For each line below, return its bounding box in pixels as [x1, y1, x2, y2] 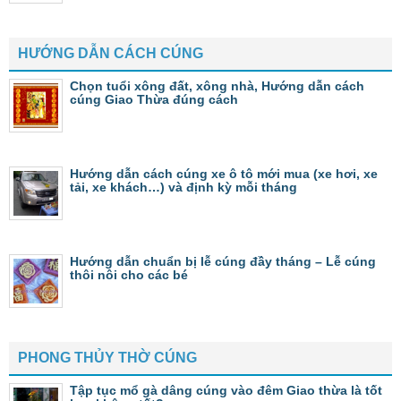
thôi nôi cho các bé [70, 267, 188, 282]
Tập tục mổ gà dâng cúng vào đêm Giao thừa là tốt [70, 382, 382, 397]
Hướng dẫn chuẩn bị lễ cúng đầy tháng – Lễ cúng [70, 253, 376, 269]
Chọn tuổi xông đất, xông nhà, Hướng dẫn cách [70, 78, 364, 93]
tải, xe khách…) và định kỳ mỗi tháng [70, 179, 297, 194]
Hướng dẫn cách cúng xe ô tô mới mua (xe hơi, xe [70, 166, 378, 181]
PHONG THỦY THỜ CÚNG [18, 349, 197, 365]
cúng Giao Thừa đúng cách [70, 91, 238, 107]
